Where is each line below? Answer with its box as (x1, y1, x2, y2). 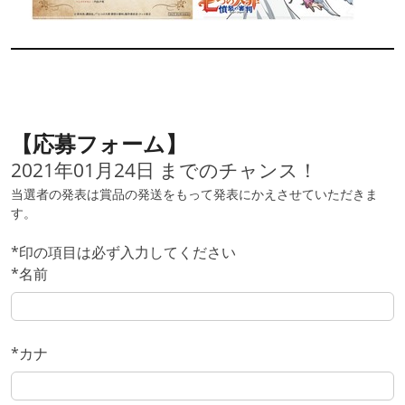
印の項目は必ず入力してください (19, 241, 236, 262)
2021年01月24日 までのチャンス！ (11, 156, 317, 183)
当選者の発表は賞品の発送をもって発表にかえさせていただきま (11, 184, 378, 202)
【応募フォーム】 (11, 127, 187, 158)
